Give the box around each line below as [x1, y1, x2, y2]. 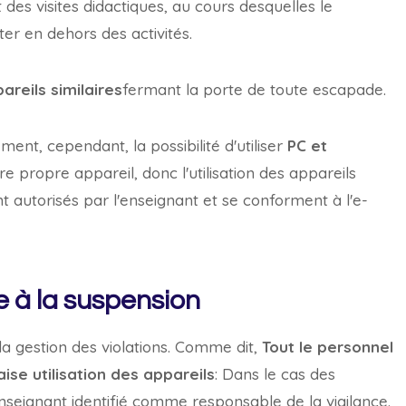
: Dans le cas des [215, 364, 335, 383]
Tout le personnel [262, 337, 393, 356]
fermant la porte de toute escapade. [122, 80, 386, 99]
